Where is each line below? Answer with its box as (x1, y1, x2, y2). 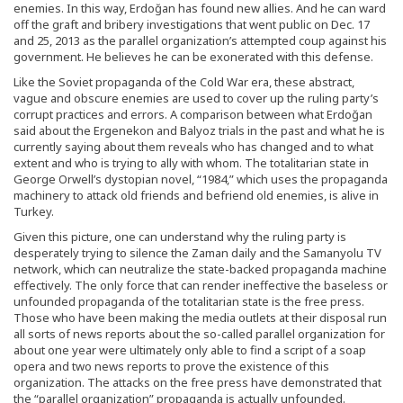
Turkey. (13, 203, 54, 220)
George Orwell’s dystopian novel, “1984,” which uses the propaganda (13, 171, 388, 188)
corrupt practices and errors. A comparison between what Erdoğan (13, 106, 372, 123)
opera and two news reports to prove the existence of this (13, 358, 329, 375)
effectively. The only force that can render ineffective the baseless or (13, 277, 388, 294)
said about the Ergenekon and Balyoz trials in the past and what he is (13, 122, 385, 139)
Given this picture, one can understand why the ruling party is (13, 228, 346, 246)
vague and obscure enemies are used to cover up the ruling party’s (13, 90, 379, 107)
